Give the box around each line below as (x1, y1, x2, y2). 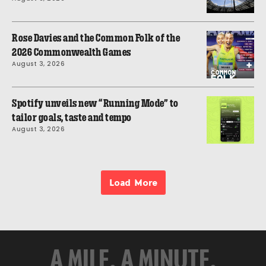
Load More (109, 176, 157, 188)
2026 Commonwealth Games (12, 46, 131, 58)
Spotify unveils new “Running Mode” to (12, 97, 179, 109)
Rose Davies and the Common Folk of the (12, 32, 180, 43)
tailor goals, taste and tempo (12, 112, 132, 123)
